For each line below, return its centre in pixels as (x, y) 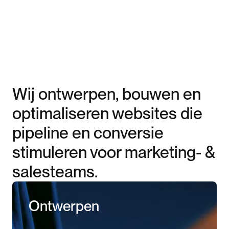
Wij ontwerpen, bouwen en (107, 94)
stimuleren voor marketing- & (114, 152)
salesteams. (55, 171)
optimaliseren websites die (107, 113)
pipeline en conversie (88, 132)
